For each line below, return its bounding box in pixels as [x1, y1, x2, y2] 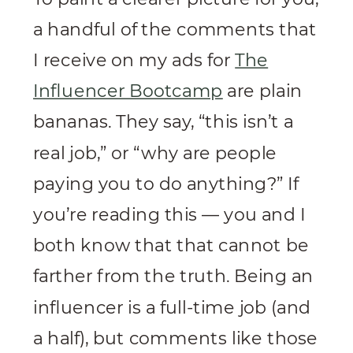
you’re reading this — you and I [33, 203, 306, 225]
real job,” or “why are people [33, 142, 277, 163]
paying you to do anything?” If [33, 173, 299, 194]
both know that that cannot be [33, 234, 309, 256]
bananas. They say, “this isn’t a [33, 110, 294, 132]
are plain [222, 80, 303, 102]
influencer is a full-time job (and [33, 296, 311, 318]
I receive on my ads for [33, 49, 236, 71]
